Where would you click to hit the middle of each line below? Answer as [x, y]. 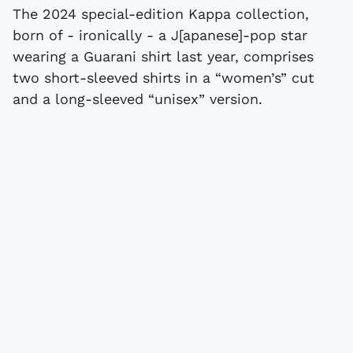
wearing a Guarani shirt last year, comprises [163, 56]
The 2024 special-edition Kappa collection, [161, 13]
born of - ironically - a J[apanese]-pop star [160, 35]
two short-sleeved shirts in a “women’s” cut [163, 77]
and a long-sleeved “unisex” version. [137, 98]
